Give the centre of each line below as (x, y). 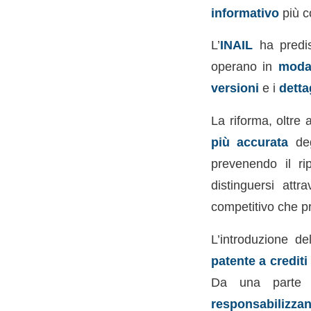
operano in (244, 67)
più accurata (250, 142)
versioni (235, 88)
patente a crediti (259, 260)
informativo (245, 12)
